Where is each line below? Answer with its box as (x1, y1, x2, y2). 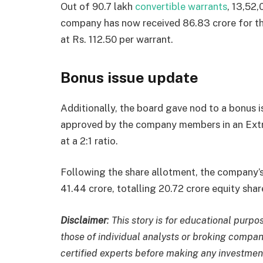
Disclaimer (60, 214, 107, 226)
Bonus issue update (60, 69, 198, 87)
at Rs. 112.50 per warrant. (60, 33, 173, 45)
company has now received (60, 16, 183, 29)
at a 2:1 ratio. (60, 134, 118, 147)
